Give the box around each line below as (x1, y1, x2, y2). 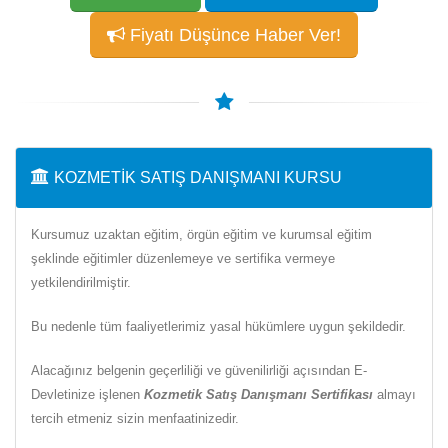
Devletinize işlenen (31, 386, 144, 402)
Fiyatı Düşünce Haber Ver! (125, 24, 341, 45)
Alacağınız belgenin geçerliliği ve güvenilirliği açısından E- (31, 362, 367, 378)
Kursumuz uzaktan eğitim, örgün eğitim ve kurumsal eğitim (31, 226, 372, 242)
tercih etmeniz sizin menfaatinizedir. (31, 410, 239, 426)
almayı (373, 386, 416, 402)
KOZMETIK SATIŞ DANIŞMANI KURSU (54, 168, 342, 186)
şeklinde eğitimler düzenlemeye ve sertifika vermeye (31, 250, 335, 266)
